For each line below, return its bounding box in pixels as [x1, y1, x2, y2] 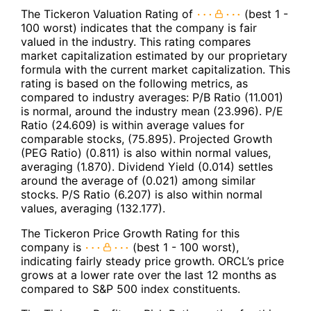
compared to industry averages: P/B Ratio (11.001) [21, 90, 283, 104]
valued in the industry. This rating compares [21, 34, 251, 49]
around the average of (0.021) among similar [21, 173, 255, 187]
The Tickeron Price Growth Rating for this [21, 226, 239, 240]
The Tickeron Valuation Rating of [21, 6, 196, 21]
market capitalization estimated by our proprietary [21, 48, 287, 62]
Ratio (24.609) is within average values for [21, 117, 244, 132]
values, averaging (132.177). [21, 201, 165, 215]
